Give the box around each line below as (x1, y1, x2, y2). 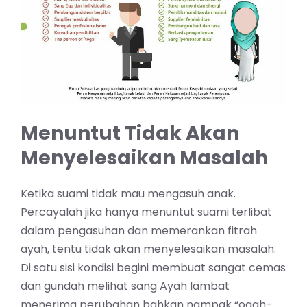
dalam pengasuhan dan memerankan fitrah (21, 223, 257, 239)
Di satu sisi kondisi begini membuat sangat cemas (21, 260, 286, 276)
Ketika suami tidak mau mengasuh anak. (21, 186, 236, 202)
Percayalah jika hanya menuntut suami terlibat (21, 204, 272, 221)
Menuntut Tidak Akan (21, 120, 239, 147)
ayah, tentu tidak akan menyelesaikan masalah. (21, 241, 276, 258)
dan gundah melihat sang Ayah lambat (21, 278, 230, 295)
